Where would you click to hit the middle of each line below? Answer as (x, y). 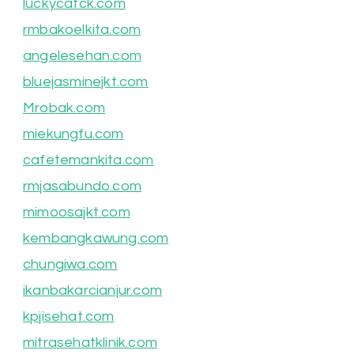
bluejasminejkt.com (86, 82)
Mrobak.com (64, 108)
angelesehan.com (82, 56)
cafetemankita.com (88, 160)
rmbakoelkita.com (82, 30)
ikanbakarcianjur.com (92, 291)
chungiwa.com (70, 265)
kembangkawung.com (96, 239)
